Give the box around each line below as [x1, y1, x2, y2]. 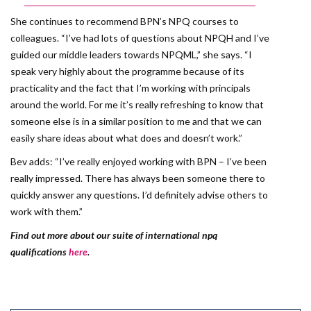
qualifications [10, 246, 69, 258]
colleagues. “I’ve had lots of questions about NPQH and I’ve [10, 32, 269, 44]
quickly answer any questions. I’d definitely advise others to [10, 189, 268, 201]
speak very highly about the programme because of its [10, 65, 244, 78]
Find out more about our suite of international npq [10, 229, 217, 242]
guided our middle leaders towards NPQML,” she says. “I [10, 49, 252, 61]
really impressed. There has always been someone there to [10, 172, 265, 185]
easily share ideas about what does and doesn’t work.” [10, 132, 242, 144]
